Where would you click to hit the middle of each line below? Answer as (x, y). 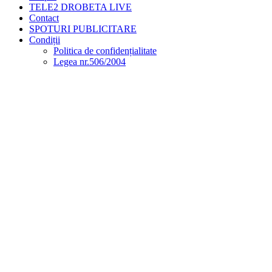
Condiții (45, 39)
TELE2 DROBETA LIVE (80, 7)
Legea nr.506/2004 (90, 61)
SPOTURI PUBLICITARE (83, 29)
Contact (44, 18)
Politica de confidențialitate (105, 50)
